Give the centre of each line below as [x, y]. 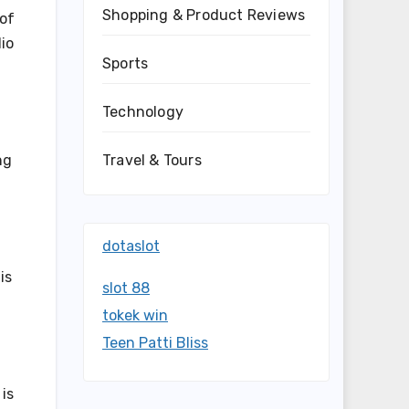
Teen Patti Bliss [155, 343]
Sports [126, 63]
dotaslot [131, 246]
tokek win [135, 315]
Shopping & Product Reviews [204, 15]
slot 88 [126, 288]
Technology [143, 112]
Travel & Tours [152, 160]
